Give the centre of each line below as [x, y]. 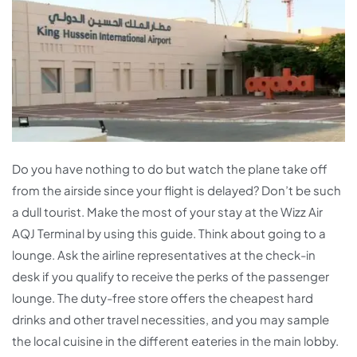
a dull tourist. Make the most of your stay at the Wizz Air [167, 212]
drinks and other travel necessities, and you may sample [171, 320]
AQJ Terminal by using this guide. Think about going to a [169, 233]
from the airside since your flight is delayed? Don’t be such [177, 190]
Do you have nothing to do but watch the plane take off [170, 169]
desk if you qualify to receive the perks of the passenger [171, 277]
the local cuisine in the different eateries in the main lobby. [175, 341]
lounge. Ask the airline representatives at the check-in [164, 255]
